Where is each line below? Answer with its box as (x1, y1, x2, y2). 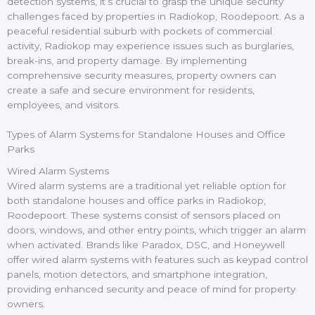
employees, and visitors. (7, 98, 120, 110)
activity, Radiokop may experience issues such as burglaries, (7, 39, 294, 51)
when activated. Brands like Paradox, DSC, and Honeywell (7, 238, 285, 250)
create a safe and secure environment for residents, (7, 84, 255, 96)
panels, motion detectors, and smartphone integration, (7, 268, 267, 280)
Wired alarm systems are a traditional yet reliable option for (7, 179, 286, 191)
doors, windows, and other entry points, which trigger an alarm (7, 224, 306, 236)
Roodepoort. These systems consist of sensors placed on (7, 209, 281, 221)
